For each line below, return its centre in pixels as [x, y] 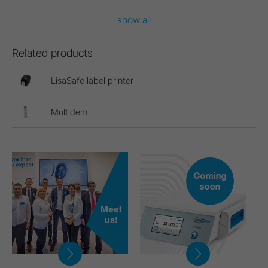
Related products [52, 53]
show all [134, 20]
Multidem [69, 112]
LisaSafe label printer [92, 80]
